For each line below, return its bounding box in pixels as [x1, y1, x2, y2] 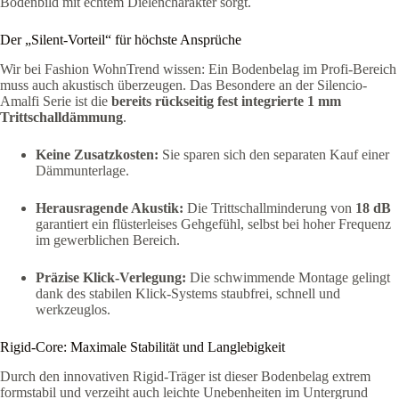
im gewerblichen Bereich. [36, 232, 180, 248]
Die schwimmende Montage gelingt [186, 269, 390, 285]
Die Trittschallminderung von [183, 199, 355, 216]
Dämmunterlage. [36, 162, 129, 178]
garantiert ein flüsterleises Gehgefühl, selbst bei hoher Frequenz [36, 216, 391, 232]
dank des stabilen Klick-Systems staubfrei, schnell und [36, 285, 340, 301]
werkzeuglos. [36, 301, 110, 317]
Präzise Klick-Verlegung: [36, 269, 186, 285]
